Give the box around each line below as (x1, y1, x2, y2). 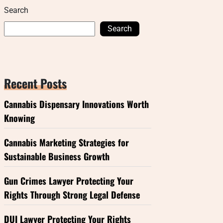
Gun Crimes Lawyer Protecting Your (4, 174, 133, 187)
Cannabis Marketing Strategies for (4, 136, 129, 149)
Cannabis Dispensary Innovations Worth (4, 98, 149, 111)
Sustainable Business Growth (4, 150, 110, 163)
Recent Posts (4, 74, 67, 92)
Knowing (4, 111, 35, 124)
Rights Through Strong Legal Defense (4, 188, 140, 201)
